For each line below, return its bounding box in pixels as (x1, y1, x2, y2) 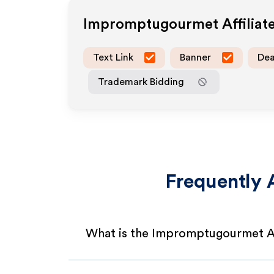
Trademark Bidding (98, 76, 184, 87)
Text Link (93, 52, 133, 62)
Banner (180, 52, 211, 62)
